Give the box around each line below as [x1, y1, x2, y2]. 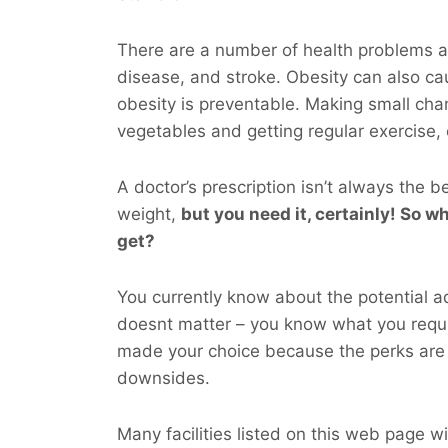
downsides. [117, 368, 210, 388]
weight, [117, 204, 181, 224]
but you [181, 204, 249, 224]
